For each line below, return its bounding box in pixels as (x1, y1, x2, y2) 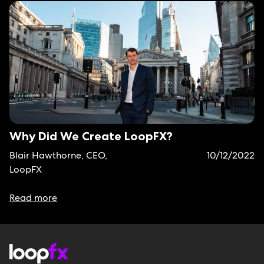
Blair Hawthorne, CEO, (9, 149, 107, 161)
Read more (9, 192, 57, 204)
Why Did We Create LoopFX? (9, 129, 173, 143)
